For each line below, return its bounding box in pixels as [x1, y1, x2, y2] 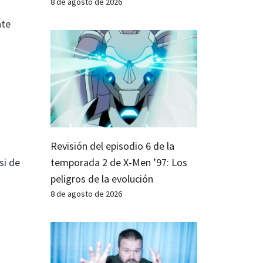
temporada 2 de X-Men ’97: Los [50, 156, 187, 170]
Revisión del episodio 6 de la [50, 139, 174, 153]
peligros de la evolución [50, 172, 153, 186]
